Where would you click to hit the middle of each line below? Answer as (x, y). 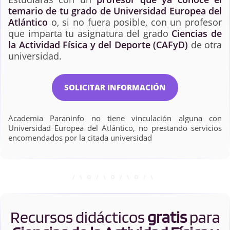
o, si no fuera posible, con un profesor (135, 22)
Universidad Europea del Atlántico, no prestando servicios (115, 128)
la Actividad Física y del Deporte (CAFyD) (98, 45)
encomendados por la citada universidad (80, 137)
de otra (205, 45)
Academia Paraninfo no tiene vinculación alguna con (115, 118)
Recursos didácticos (79, 217)
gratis (167, 217)
